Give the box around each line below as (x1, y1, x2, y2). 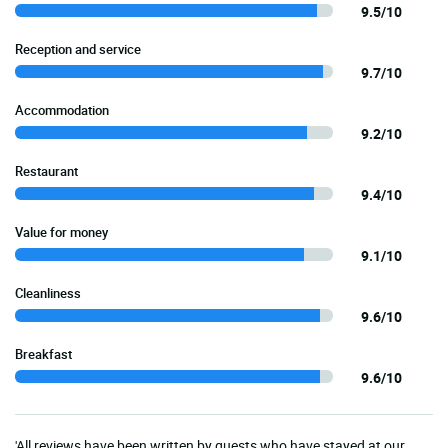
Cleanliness (15, 283, 81, 302)
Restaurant (15, 161, 78, 180)
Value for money (15, 222, 108, 241)
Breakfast (15, 344, 72, 363)
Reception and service (15, 39, 141, 58)
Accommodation (15, 100, 109, 119)
